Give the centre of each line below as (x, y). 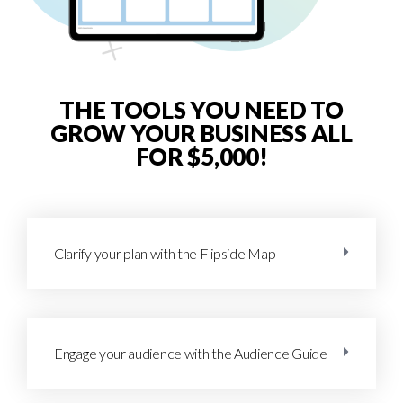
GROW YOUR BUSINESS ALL (201, 133)
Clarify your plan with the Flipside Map (165, 253)
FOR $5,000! (201, 156)
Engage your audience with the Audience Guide (191, 353)
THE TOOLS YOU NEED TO (201, 109)
